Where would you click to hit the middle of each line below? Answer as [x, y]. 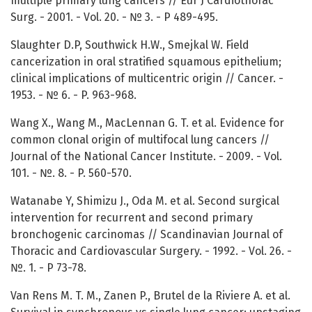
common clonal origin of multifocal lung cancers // [140, 140]
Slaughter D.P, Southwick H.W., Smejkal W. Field [130, 45]
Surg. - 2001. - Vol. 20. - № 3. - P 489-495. [114, 17]
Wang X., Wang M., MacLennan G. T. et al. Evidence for [147, 123]
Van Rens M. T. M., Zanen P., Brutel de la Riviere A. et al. [150, 296]
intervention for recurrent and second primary [132, 218]
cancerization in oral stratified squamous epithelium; [146, 62]
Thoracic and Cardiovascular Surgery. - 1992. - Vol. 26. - [151, 251]
